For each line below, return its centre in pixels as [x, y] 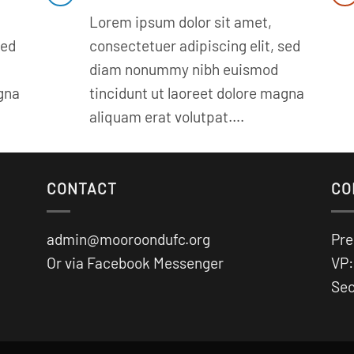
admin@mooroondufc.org [128, 239]
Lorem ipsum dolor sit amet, [181, 21]
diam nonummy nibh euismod [184, 69]
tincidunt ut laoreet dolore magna [197, 92]
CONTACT [82, 188]
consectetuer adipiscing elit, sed [195, 45]
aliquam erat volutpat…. [167, 116]
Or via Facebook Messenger [135, 263]
